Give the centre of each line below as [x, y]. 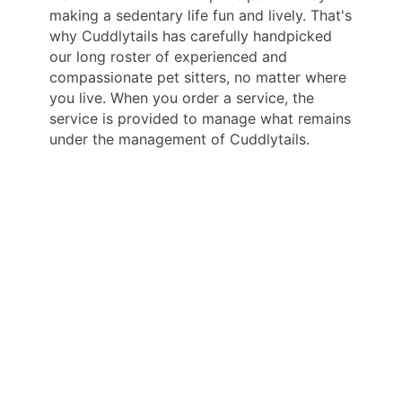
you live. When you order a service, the [182, 97]
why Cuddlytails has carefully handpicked [191, 35]
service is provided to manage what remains [200, 118]
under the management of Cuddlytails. [179, 139]
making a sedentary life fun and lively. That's [201, 15]
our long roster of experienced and [168, 56]
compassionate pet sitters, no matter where [198, 77]
